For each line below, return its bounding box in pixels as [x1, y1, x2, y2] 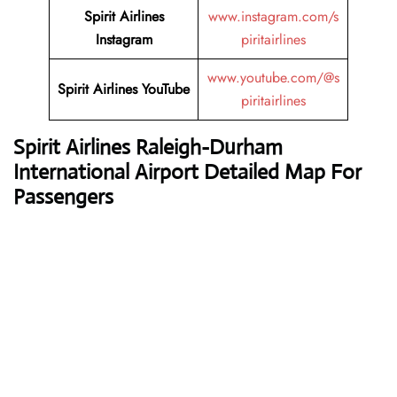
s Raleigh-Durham [121, 134, 283, 160]
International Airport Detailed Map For [13, 159, 362, 185]
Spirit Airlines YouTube [58, 79, 190, 99]
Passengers [13, 183, 113, 210]
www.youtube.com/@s [206, 67, 339, 88]
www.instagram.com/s [207, 6, 339, 27]
